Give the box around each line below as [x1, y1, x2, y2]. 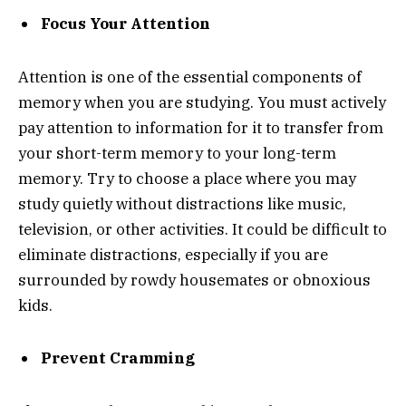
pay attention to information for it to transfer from [18, 117, 383, 138]
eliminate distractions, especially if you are [18, 244, 328, 265]
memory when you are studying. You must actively [18, 92, 386, 112]
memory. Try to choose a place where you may [18, 168, 356, 188]
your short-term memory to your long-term [18, 142, 336, 163]
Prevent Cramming [41, 348, 195, 369]
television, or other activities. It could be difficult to [18, 218, 387, 239]
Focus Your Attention [41, 14, 210, 34]
